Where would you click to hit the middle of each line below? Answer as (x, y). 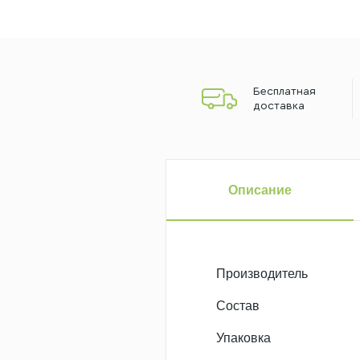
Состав (238, 306)
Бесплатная (285, 92)
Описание (260, 190)
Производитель (262, 274)
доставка (279, 106)
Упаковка (243, 338)
